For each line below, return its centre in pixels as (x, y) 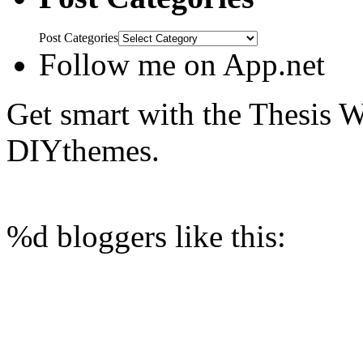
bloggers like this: (167, 237)
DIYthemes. (83, 151)
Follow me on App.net (182, 65)
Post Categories (79, 38)
